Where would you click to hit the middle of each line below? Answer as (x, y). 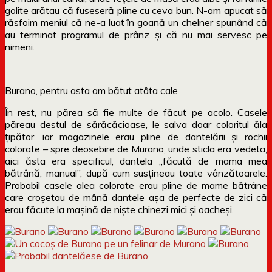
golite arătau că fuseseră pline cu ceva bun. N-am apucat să (136, 10)
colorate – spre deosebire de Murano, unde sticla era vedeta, (136, 148)
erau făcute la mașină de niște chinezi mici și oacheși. (119, 209)
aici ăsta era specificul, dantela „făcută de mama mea (136, 161)
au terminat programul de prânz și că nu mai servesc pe (136, 34)
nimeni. (20, 46)
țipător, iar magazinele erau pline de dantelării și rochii (136, 136)
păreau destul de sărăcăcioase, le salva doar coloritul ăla (136, 124)
